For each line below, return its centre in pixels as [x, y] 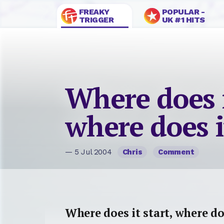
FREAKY [94, 12]
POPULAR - [183, 12]
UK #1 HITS [183, 20]
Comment [176, 152]
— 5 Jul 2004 [89, 152]
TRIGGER [96, 20]
